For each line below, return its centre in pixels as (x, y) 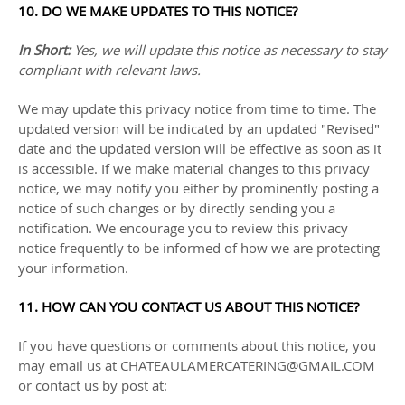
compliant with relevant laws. (109, 70)
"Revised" (350, 128)
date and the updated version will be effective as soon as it (200, 148)
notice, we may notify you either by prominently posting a (198, 188)
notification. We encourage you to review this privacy (183, 228)
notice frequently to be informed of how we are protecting (199, 248)
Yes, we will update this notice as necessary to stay (231, 50)
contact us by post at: (101, 385)
